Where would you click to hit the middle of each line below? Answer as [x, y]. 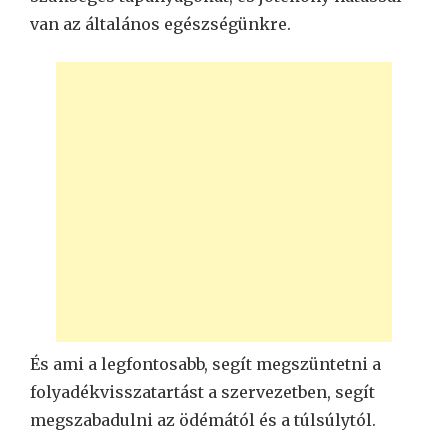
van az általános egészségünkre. [160, 23]
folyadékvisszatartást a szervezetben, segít [202, 391]
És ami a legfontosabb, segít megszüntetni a [205, 363]
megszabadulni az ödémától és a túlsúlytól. [203, 419]
